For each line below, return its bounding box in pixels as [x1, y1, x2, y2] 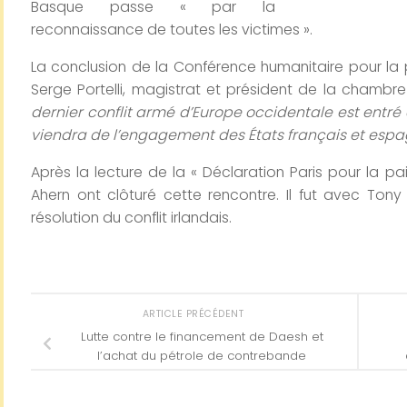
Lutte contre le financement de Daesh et [80, 328, 323, 346]
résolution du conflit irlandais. [31, 206, 232, 228]
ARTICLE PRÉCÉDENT [142, 307, 247, 322]
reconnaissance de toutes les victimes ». [31, 19, 313, 40]
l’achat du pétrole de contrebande [97, 347, 306, 365]
